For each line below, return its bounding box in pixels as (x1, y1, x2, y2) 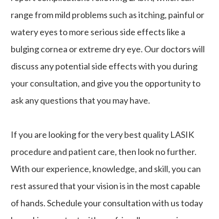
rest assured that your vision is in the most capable (11, 180, 201, 191)
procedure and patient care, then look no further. (11, 146, 197, 157)
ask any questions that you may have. (11, 94, 151, 106)
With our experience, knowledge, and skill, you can (11, 163, 201, 174)
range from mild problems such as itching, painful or (11, 9, 205, 20)
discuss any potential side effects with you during (11, 60, 198, 71)
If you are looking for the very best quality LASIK (11, 129, 195, 140)
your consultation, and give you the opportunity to (11, 77, 201, 88)
